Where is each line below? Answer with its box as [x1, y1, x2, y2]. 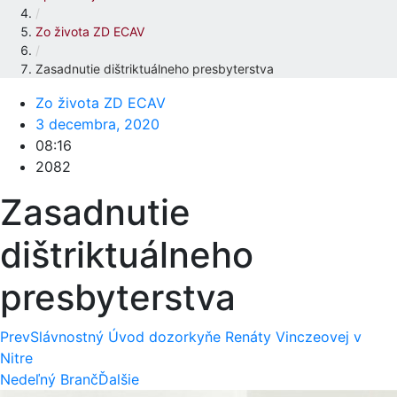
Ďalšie [98, 370, 139, 388]
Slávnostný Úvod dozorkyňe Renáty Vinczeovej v [30, 327, 362, 346]
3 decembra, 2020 [35, 114, 160, 133]
